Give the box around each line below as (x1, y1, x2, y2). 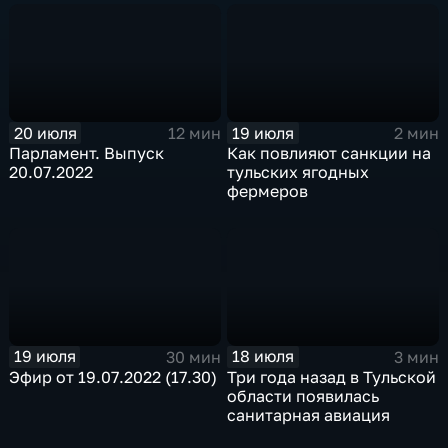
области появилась (227, 385, 380, 406)
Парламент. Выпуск (9, 143, 165, 164)
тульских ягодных (227, 162, 370, 183)
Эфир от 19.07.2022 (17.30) (9, 366, 218, 387)
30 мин (165, 346, 221, 367)
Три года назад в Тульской (227, 366, 437, 387)
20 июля (13, 122, 77, 143)
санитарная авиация (227, 404, 391, 425)
